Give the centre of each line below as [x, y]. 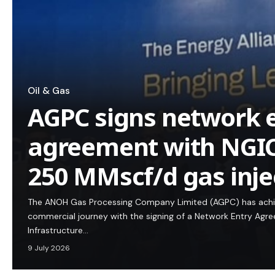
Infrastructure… [58, 230]
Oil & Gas [49, 91]
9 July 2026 [49, 248]
